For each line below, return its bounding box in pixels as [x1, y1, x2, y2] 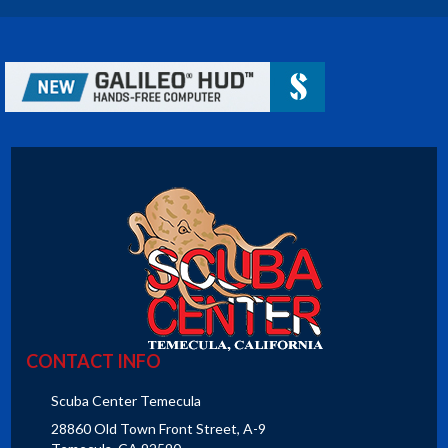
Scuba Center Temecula [51, 392, 202, 410]
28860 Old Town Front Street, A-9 [51, 420, 267, 438]
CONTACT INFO [26, 350, 162, 373]
